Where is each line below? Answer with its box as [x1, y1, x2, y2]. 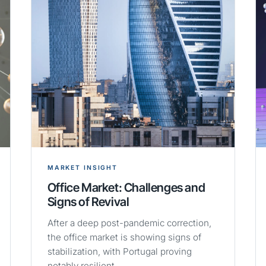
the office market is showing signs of [47, 232, 201, 243]
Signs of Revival [47, 194, 129, 210]
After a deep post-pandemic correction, [47, 217, 211, 229]
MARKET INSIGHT [47, 164, 118, 172]
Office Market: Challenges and [47, 180, 205, 195]
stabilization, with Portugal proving [47, 246, 192, 258]
